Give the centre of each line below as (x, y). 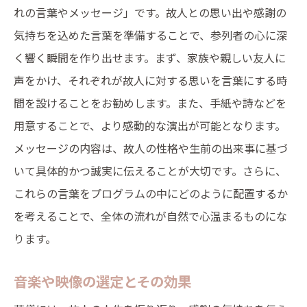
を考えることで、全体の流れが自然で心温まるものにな (150, 216)
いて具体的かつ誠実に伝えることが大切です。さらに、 (150, 171)
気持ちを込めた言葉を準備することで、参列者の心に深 (150, 35)
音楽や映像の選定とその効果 (102, 281)
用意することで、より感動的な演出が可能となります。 (150, 125)
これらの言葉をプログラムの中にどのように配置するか (151, 193)
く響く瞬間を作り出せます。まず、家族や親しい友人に (150, 58)
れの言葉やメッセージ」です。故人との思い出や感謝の (150, 12)
